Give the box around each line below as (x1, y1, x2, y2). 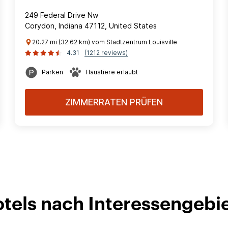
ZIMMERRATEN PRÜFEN (65, 97, 163, 107)
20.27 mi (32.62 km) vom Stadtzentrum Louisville (32, 38, 177, 46)
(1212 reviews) (84, 49, 128, 56)
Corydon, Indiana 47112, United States (25, 21, 157, 30)
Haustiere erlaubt (85, 68, 138, 76)
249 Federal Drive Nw (25, 11, 98, 19)
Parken (42, 68, 63, 76)
